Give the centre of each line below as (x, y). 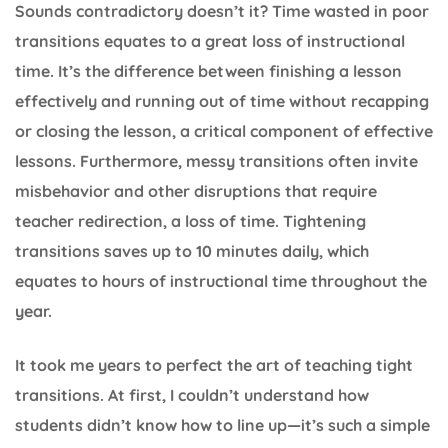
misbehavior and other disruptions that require (196, 190)
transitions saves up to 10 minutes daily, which (192, 250)
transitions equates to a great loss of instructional (210, 40)
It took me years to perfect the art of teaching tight (214, 364)
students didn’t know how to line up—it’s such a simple (222, 424)
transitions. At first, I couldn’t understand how (192, 394)
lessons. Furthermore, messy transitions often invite (216, 160)
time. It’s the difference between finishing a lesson (208, 70)
